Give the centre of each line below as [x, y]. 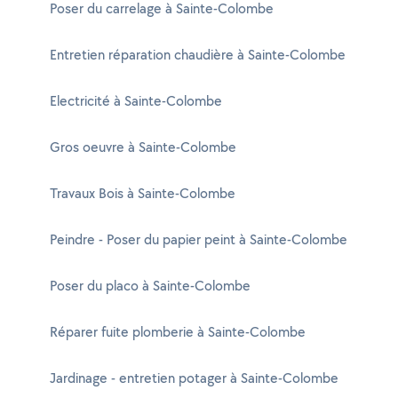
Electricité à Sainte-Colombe [136, 101]
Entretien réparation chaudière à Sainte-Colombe [198, 55]
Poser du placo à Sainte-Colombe [150, 286]
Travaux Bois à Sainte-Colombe [143, 193]
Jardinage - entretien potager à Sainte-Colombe [194, 378]
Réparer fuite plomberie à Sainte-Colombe [178, 332]
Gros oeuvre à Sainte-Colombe [143, 147]
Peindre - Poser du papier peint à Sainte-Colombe [199, 239]
